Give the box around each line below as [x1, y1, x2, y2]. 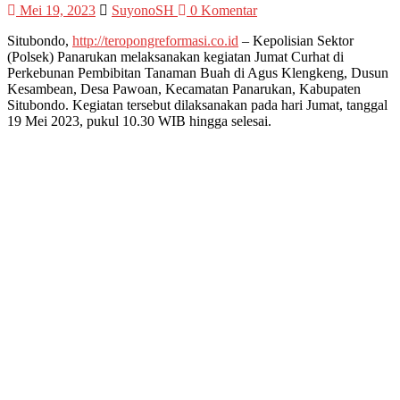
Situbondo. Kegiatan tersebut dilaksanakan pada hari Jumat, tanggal [7, 97, 387, 113]
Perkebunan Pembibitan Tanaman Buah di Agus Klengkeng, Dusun [7, 65, 388, 81]
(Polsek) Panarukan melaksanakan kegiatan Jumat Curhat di [7, 49, 344, 65]
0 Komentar [187, 3, 257, 19]
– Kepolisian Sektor [238, 33, 354, 49]
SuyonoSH [112, 3, 178, 19]
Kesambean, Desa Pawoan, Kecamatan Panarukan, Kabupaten [7, 81, 361, 97]
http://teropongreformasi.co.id [72, 33, 238, 49]
